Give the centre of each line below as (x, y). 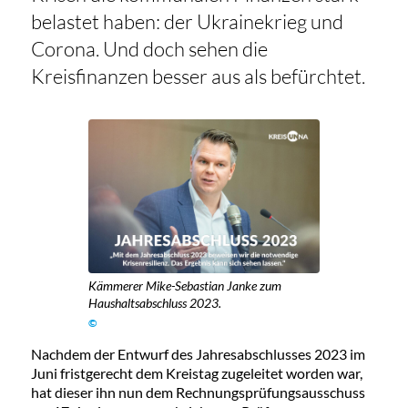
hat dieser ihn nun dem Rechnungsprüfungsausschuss (198, 392)
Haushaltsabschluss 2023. (155, 302)
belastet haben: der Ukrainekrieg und (187, 22)
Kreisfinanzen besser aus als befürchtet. (199, 76)
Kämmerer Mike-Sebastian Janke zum (185, 285)
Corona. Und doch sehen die (149, 49)
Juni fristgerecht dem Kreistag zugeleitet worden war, (196, 372)
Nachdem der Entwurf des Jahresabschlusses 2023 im (198, 353)
